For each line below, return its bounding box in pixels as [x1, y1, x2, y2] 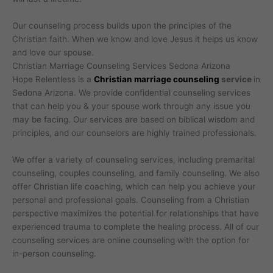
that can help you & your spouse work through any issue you [12, 101, 250, 111]
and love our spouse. [12, 48, 94, 57]
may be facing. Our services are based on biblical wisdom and [12, 115, 255, 124]
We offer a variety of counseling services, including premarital [12, 154, 255, 165]
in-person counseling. [12, 248, 96, 258]
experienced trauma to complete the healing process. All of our [12, 221, 259, 232]
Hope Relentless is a [12, 74, 94, 84]
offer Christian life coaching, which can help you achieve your [12, 181, 255, 191]
